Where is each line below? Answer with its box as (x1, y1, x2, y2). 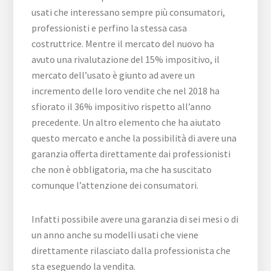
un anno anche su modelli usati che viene (31, 228, 199, 241)
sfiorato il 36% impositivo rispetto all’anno (31, 100, 212, 113)
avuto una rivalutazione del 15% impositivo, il (31, 53, 220, 65)
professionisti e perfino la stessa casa (31, 21, 188, 34)
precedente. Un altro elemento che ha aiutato (31, 116, 221, 128)
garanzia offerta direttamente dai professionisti (31, 147, 231, 160)
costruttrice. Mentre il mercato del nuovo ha (31, 37, 215, 50)
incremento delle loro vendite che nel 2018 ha (31, 84, 220, 97)
